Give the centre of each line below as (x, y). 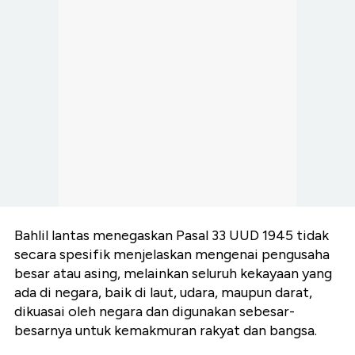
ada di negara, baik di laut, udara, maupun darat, (163, 293)
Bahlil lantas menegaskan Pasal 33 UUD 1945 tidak (172, 236)
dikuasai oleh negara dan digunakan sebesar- (155, 312)
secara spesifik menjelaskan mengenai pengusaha (172, 255)
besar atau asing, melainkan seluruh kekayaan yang (173, 274)
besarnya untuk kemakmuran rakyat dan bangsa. (166, 331)
